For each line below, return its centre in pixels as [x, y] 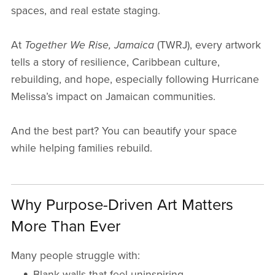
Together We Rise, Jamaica [89, 45]
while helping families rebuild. [81, 149]
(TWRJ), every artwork [207, 45]
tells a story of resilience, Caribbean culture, [115, 63]
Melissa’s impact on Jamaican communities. [113, 97]
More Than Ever [65, 227]
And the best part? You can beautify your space [124, 131]
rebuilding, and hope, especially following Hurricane [135, 80]
